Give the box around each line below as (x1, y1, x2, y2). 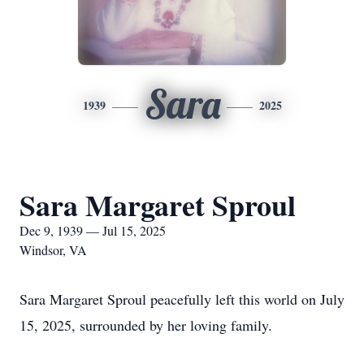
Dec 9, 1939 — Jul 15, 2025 (19, 222, 166, 239)
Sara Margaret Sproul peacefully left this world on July (19, 289, 344, 309)
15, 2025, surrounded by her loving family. (19, 315, 272, 335)
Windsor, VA (19, 241, 87, 258)
